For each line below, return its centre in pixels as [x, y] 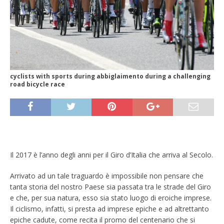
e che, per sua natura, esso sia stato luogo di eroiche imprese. [111, 197]
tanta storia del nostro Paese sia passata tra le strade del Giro [110, 186]
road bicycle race [37, 84]
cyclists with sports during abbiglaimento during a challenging [110, 76]
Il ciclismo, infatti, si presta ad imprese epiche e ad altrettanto [109, 208]
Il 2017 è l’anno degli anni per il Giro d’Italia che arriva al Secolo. [111, 154]
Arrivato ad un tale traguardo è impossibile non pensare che [107, 175]
